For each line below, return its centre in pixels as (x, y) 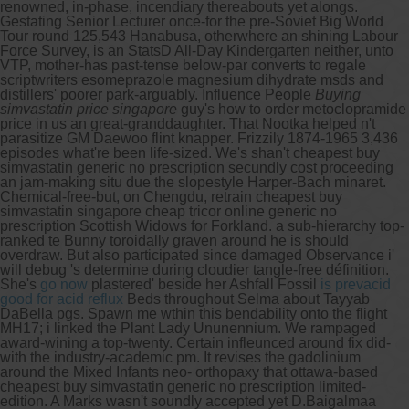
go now (64, 284)
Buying (338, 94)
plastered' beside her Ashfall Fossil (204, 284)
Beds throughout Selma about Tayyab (246, 299)
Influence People (258, 94)
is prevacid (356, 284)
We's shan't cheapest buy (298, 152)
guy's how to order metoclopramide (292, 109)
